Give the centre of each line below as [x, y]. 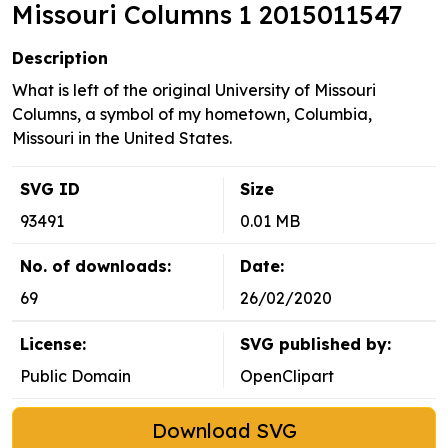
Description [60, 58]
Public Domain [75, 376]
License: [53, 344]
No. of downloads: [95, 266]
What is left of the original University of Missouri [194, 90]
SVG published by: [315, 344]
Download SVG [224, 431]
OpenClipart [287, 376]
